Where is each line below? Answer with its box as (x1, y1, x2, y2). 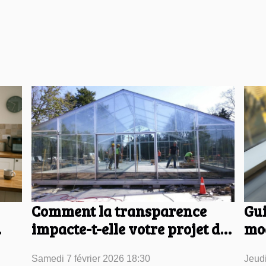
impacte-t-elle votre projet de (31, 218, 227, 239)
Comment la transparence (31, 201, 207, 221)
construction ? (31, 236, 128, 257)
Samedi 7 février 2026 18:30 (31, 254, 150, 264)
